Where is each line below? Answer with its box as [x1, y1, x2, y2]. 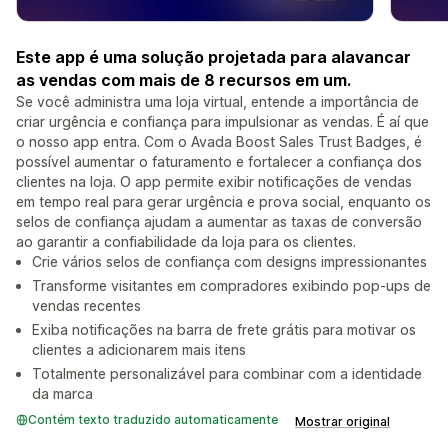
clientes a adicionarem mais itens [32, 341, 246, 359]
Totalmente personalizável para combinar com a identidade [32, 365, 422, 383]
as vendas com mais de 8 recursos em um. [16, 70, 351, 91]
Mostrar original [295, 414, 390, 430]
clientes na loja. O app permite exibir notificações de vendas [16, 173, 412, 191]
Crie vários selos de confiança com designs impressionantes [32, 253, 427, 271]
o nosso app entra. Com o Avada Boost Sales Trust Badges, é [16, 133, 422, 151]
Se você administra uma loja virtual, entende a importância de [16, 93, 419, 111]
